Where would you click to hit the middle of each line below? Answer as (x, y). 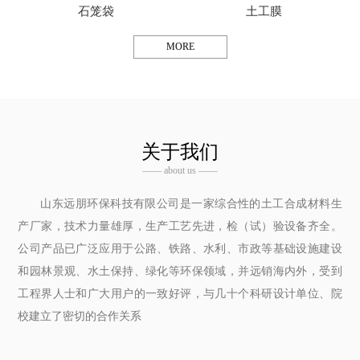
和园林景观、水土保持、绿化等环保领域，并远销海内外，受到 (180, 272)
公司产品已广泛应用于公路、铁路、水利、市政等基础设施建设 (180, 249)
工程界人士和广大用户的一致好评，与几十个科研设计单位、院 (180, 294)
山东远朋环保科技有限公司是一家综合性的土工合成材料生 (191, 204)
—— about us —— (180, 171)
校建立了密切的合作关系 (80, 317)
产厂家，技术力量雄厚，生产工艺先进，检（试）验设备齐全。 (180, 227)
